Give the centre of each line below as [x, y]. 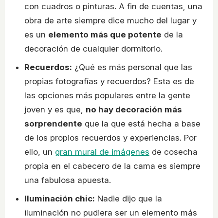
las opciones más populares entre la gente [107, 96]
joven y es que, [55, 110]
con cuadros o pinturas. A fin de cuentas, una [113, 7]
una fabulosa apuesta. [68, 180]
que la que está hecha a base [141, 124]
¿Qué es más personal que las [132, 67]
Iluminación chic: [60, 199]
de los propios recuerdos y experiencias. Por [110, 138]
